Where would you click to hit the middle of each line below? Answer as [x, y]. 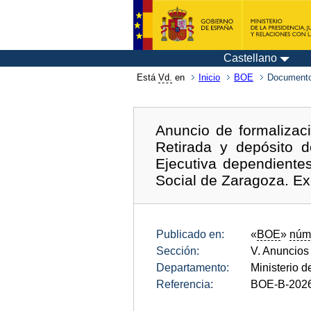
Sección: [178, 251]
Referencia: [185, 284]
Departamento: [193, 267]
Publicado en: [190, 234]
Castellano [250, 58]
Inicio [209, 77]
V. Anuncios [280, 251]
